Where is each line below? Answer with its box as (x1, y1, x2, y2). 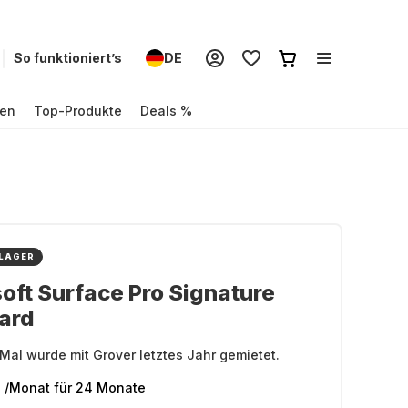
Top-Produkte (34, 102, 122, 118)
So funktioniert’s (14, 50, 122, 66)
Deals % (140, 102, 192, 118)
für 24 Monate (54, 380, 146, 395)
